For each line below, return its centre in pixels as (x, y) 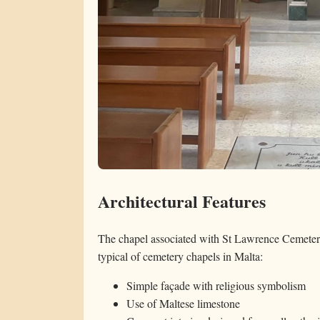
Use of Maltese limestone (183, 303)
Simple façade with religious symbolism (216, 285)
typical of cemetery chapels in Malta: (180, 256)
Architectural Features (182, 201)
